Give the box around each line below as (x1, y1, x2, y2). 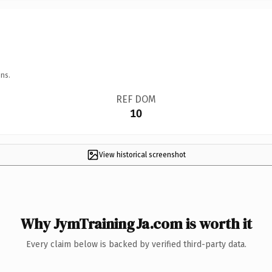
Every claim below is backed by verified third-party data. (25, 239, 246, 250)
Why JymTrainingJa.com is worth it (20, 213, 252, 234)
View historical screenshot (98, 150, 186, 159)
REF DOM (115, 93, 156, 105)
